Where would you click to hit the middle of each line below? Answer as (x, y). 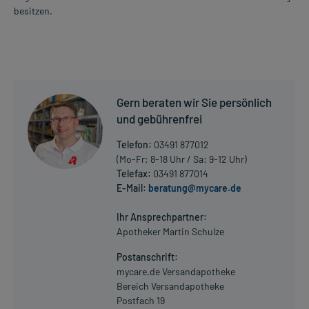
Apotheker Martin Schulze (171, 231)
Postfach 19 (141, 300)
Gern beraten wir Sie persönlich (195, 102)
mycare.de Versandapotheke (176, 271)
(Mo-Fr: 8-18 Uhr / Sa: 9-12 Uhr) (182, 159)
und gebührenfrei (160, 118)
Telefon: (134, 144)
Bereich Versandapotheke (171, 286)
